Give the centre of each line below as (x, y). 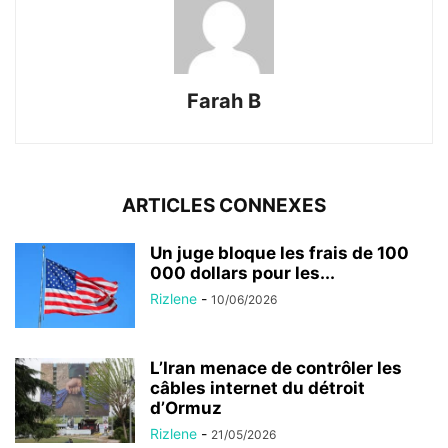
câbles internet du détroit (257, 387)
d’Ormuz (186, 407)
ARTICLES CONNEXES (224, 205)
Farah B (224, 100)
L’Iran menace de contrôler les (276, 367)
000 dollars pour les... (242, 272)
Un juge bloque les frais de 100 (279, 252)
